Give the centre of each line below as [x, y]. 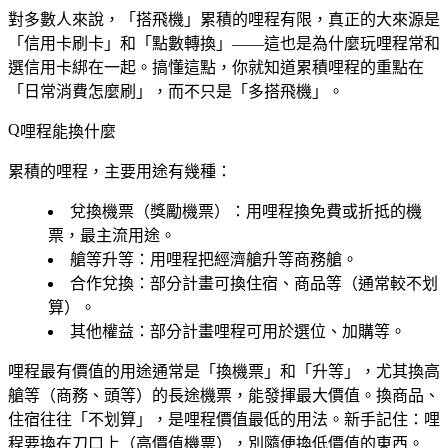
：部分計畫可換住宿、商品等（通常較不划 [286, 283]
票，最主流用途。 [112, 235]
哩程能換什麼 [68, 131]
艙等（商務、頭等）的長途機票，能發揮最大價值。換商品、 [224, 395]
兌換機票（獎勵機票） [150, 211]
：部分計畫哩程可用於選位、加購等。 [270, 331]
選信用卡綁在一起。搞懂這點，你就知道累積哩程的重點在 [216, 67]
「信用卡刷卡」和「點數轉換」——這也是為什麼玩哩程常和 [224, 43]
